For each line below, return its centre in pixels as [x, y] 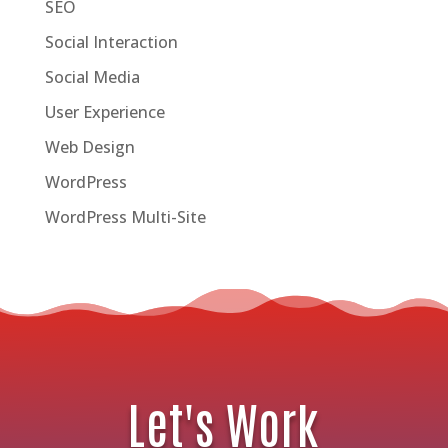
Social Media [92, 76]
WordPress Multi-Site [125, 216]
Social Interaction [111, 41]
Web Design [89, 146]
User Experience [104, 111]
